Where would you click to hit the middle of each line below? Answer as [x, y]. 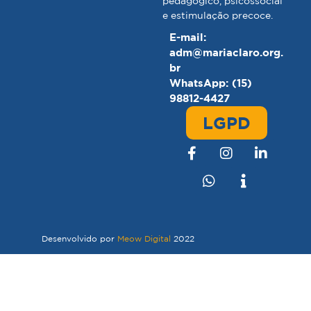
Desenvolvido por [79, 238]
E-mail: [188, 37]
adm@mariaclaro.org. [226, 52]
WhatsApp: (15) [211, 83]
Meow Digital [144, 238]
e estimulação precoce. [218, 15]
